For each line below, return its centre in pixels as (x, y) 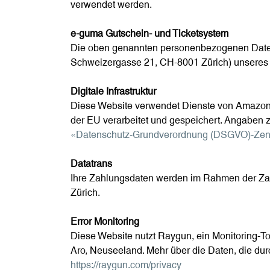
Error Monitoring (105, 222)
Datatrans (91, 164)
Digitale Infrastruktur (113, 92)
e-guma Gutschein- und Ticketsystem (149, 34)
